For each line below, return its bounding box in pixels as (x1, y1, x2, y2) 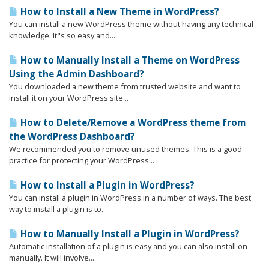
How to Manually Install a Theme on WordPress (18, 54, 240, 67)
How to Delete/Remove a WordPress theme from (18, 116, 246, 129)
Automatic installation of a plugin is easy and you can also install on (9, 241, 247, 252)
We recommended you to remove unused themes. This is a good (9, 144, 242, 154)
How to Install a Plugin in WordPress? (18, 179, 195, 192)
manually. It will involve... (9, 252, 94, 263)
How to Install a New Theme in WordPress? (18, 5, 219, 18)
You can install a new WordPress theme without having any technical (9, 19, 253, 29)
